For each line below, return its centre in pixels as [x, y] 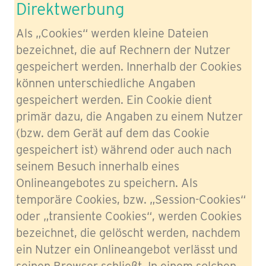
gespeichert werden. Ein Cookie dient [114, 100]
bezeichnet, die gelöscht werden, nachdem [128, 233]
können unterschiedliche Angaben [106, 83]
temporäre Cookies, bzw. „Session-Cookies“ [131, 199]
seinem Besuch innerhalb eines [98, 166]
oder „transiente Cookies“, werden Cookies [129, 216]
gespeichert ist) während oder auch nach [124, 150]
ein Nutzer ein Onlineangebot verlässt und [127, 249]
